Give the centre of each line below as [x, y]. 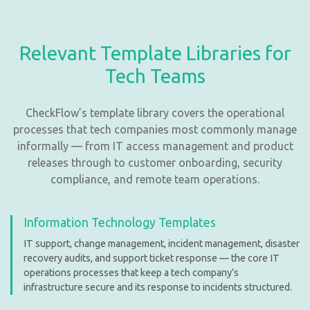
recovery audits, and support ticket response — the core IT [152, 258]
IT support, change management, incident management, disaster [162, 243]
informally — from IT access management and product [155, 146]
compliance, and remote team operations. [155, 179]
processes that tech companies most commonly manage [155, 129]
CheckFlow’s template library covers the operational [155, 112]
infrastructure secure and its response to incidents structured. [158, 287]
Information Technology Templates [120, 222]
